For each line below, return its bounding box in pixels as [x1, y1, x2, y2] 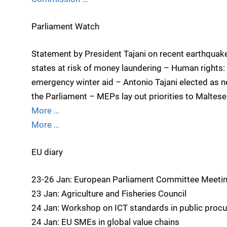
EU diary [31, 147, 63, 158]
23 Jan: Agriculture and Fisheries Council [31, 188, 186, 199]
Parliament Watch [31, 21, 99, 31]
